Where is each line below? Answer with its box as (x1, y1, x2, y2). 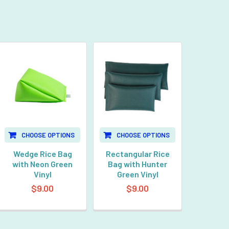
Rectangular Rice (105, 148, 170, 158)
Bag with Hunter (108, 158, 168, 169)
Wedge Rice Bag (13, 148, 72, 158)
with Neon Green (12, 158, 73, 169)
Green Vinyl (117, 169, 158, 179)
